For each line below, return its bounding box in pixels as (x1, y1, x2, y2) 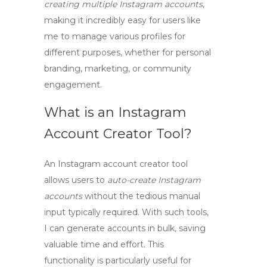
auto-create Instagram (107, 175, 201, 185)
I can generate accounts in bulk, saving (44, 223, 206, 234)
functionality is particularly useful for (44, 255, 191, 266)
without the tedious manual (82, 191, 200, 201)
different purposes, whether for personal (44, 47, 211, 58)
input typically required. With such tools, (44, 207, 209, 218)
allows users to (44, 175, 107, 185)
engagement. (44, 79, 102, 90)
